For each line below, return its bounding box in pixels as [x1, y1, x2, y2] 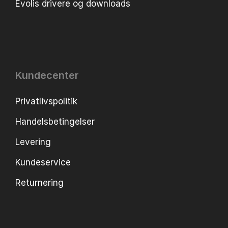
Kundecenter [15, 69, 79, 82]
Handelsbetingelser [15, 117, 95, 127]
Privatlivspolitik [15, 96, 77, 107]
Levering [15, 137, 51, 148]
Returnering [15, 178, 64, 188]
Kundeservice [15, 157, 71, 168]
